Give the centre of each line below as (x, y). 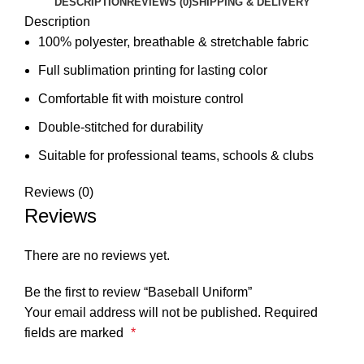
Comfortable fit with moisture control (141, 99)
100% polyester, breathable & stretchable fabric (173, 42)
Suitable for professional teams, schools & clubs (176, 156)
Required (291, 312)
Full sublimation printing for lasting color (153, 70)
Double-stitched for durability (121, 127)
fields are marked (76, 333)
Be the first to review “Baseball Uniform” (138, 292)
